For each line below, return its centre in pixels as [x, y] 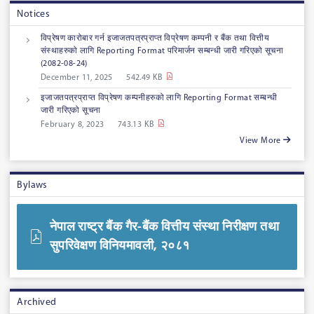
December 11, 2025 [77, 78]
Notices [34, 14]
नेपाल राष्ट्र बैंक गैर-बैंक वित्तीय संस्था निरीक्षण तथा [164, 227]
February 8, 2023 [73, 125]
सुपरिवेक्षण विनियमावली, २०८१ [120, 246]
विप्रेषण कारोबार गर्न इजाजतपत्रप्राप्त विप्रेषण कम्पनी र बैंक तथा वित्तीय [155, 39]
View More [262, 141]
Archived [37, 303]
